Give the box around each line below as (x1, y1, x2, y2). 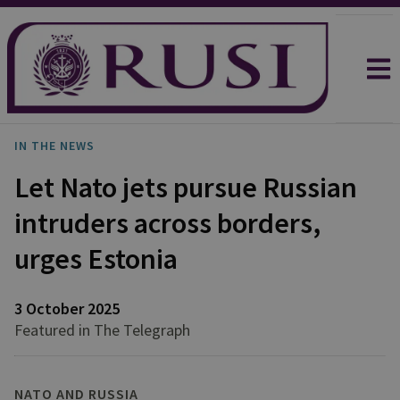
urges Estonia (14, 241, 178, 277)
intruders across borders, (14, 205, 321, 241)
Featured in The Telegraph (14, 320, 190, 340)
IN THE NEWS (14, 137, 95, 154)
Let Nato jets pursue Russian (14, 170, 357, 205)
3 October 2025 (14, 298, 120, 319)
